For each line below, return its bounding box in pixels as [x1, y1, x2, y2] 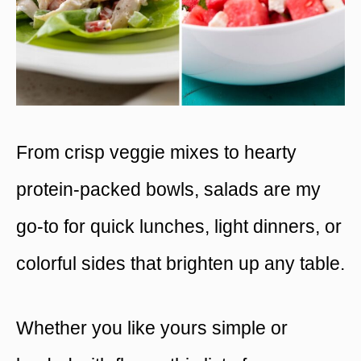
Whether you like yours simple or [16, 317, 288, 339]
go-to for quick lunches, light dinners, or [16, 215, 342, 237]
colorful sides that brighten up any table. [16, 252, 345, 274]
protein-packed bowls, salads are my [16, 178, 321, 200]
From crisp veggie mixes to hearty [16, 141, 297, 163]
